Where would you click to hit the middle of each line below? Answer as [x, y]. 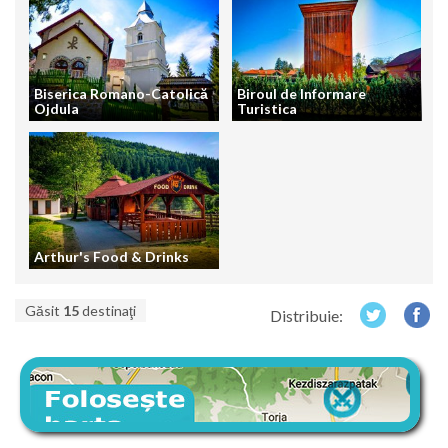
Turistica [266, 108]
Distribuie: [306, 316]
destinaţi [107, 311]
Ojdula [56, 108]
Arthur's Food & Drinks [111, 257]
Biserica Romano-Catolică [121, 93]
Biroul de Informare [301, 93]
